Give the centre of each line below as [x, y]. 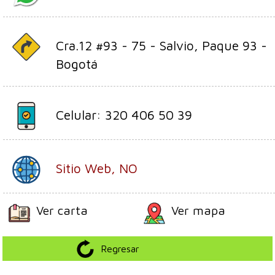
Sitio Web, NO [97, 168]
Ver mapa [198, 210]
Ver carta [62, 210]
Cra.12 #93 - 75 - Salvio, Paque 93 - [161, 45]
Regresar [120, 248]
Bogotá [77, 64]
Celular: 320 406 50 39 [124, 114]
